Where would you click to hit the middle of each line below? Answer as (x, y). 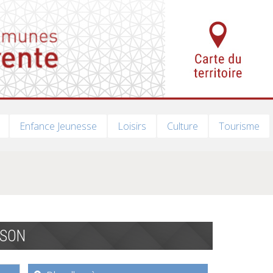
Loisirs (132, 126)
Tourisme (239, 126)
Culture (182, 126)
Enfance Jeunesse (58, 126)
